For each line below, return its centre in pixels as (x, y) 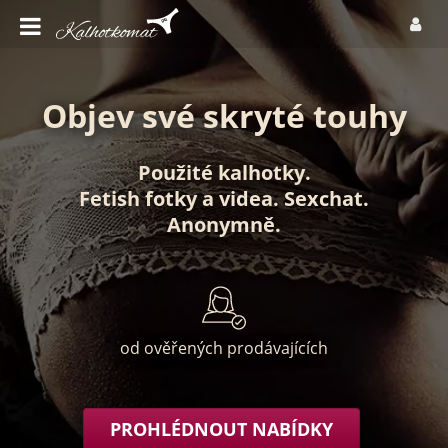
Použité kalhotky (221, 172)
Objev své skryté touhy (224, 115)
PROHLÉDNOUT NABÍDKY (222, 429)
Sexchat (323, 198)
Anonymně (221, 224)
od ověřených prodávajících (224, 348)
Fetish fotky (138, 198)
